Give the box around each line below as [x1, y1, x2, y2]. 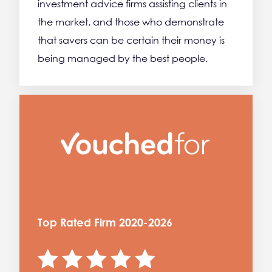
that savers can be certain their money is [38, 34, 225, 47]
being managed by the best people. [38, 52, 208, 65]
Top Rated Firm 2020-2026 [38, 215, 172, 229]
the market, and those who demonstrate [38, 16, 224, 29]
